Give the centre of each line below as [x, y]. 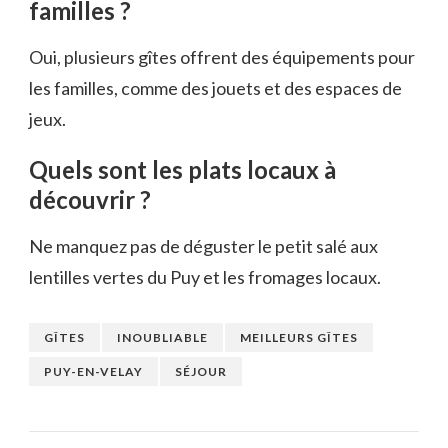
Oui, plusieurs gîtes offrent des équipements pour [222, 56]
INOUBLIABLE [162, 337]
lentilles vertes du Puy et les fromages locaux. [205, 276]
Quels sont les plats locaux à [182, 169]
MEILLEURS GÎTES [299, 337]
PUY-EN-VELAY [93, 371]
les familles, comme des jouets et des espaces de [215, 87]
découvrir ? [90, 199]
